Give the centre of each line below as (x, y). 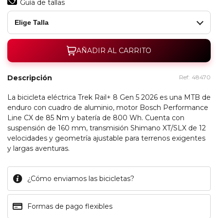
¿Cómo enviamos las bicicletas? (81, 178)
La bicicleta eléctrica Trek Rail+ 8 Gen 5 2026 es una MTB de (109, 97)
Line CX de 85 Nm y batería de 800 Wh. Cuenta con (96, 118)
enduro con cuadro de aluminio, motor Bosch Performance (108, 108)
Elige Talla (32, 22)
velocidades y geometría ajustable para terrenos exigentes (106, 138)
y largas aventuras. (38, 148)
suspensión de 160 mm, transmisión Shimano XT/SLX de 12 (107, 128)
